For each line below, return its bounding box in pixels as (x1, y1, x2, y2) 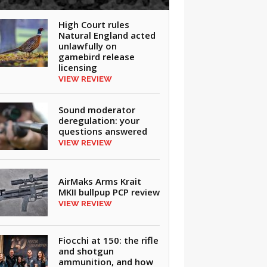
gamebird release (58, 51, 135, 63)
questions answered (58, 125, 147, 137)
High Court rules (58, 18, 129, 30)
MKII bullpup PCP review (58, 186, 160, 198)
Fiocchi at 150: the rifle (58, 234, 159, 246)
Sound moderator (58, 104, 135, 116)
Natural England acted (58, 29, 156, 41)
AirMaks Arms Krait (58, 175, 141, 187)
